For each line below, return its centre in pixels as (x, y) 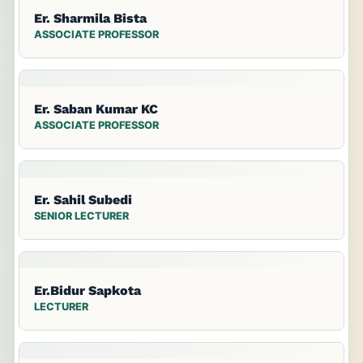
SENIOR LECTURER (81, 216)
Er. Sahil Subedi (83, 200)
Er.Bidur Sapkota (88, 291)
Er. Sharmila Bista (90, 19)
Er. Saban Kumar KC (96, 109)
